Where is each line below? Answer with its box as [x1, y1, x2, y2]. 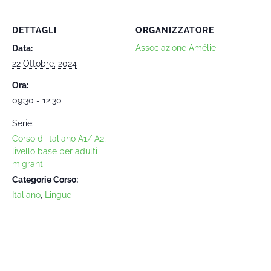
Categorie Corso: [12, 175, 78, 184]
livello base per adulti [12, 146, 97, 156]
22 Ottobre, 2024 [12, 59, 77, 68]
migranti [12, 159, 45, 169]
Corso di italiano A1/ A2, [12, 134, 106, 143]
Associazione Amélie [135, 43, 216, 53]
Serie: [12, 119, 34, 128]
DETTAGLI [12, 25, 57, 35]
